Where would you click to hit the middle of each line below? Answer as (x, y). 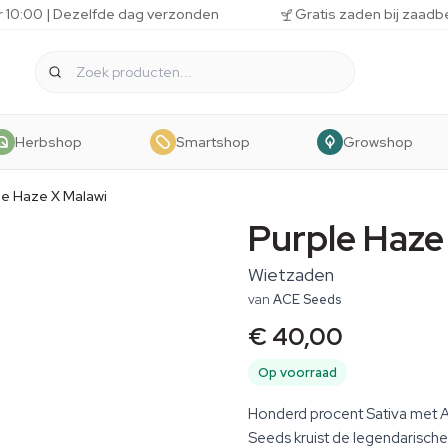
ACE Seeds (307, 299)
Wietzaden (291, 274)
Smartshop (212, 141)
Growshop (377, 141)
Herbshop (49, 141)
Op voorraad (297, 372)
